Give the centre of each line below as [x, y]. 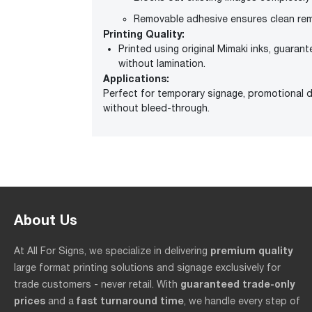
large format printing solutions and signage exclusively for [147, 268]
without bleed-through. [156, 108]
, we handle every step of [242, 301]
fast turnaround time [130, 301]
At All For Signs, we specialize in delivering [112, 251]
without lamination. [162, 64]
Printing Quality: [144, 34]
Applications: [136, 79]
